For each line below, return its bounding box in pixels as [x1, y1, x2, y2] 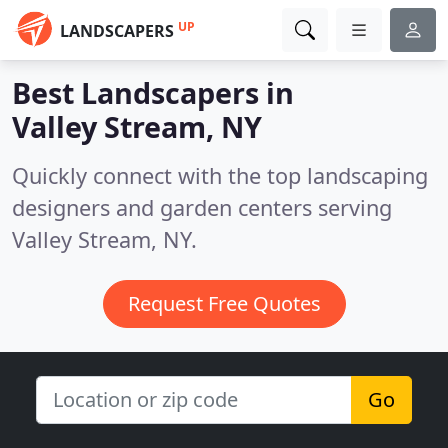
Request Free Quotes [127, 290, 321, 317]
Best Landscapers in [12, 73, 294, 112]
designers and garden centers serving [12, 193, 392, 222]
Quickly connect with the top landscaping [12, 161, 428, 190]
